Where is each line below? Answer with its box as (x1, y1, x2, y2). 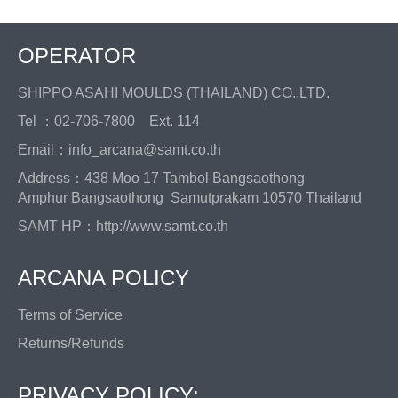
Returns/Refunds (18, 336, 124, 352)
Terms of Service (18, 307, 123, 323)
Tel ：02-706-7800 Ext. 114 (18, 114, 200, 130)
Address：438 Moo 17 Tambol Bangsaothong (18, 171, 319, 187)
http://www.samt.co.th (96, 219, 228, 235)
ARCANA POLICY (18, 266, 189, 291)
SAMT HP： (18, 219, 96, 235)
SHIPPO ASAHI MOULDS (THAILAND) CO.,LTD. (18, 85, 330, 101)
